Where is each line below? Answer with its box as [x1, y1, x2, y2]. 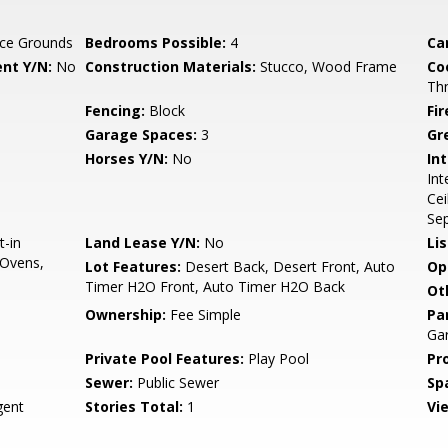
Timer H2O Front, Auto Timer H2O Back [85, 277, 346, 296]
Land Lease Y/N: [85, 233, 201, 252]
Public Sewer [133, 373, 220, 392]
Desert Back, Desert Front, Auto [181, 257, 396, 276]
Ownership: [85, 305, 167, 324]
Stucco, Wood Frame [256, 57, 398, 76]
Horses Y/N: [85, 149, 169, 168]
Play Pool [244, 349, 310, 368]
